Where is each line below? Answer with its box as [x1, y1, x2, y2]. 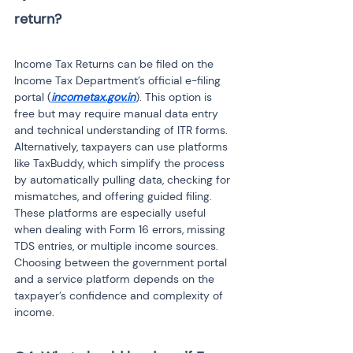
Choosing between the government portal [14, 255, 230, 269]
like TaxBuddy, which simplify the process [14, 156, 228, 170]
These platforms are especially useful [14, 206, 209, 220]
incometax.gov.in [51, 90, 136, 104]
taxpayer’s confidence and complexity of [14, 288, 226, 303]
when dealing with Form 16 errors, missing [14, 222, 229, 236]
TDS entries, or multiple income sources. [14, 239, 221, 253]
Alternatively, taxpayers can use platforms [14, 139, 231, 154]
